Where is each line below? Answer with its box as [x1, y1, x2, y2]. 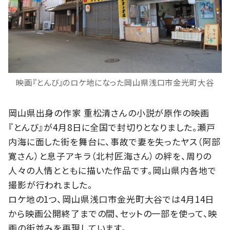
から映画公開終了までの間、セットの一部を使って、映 [8, 206, 218, 220]
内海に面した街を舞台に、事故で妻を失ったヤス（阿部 [8, 135, 221, 148]
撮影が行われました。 [8, 178, 93, 191]
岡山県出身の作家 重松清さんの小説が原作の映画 [8, 106, 209, 119]
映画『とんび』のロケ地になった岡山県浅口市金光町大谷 [16, 76, 214, 88]
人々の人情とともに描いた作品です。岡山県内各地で [8, 163, 217, 177]
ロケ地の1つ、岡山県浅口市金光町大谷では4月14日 [8, 192, 215, 205]
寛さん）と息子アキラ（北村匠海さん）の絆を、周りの [8, 149, 212, 162]
